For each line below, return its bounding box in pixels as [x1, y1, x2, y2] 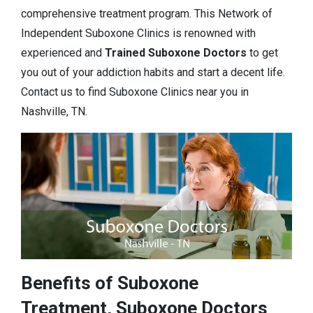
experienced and [21, 46, 105, 59]
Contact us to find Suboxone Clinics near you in [21, 85, 249, 99]
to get [247, 46, 278, 59]
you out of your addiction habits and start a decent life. [21, 66, 285, 79]
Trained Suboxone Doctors [105, 46, 247, 59]
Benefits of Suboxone [21, 272, 198, 294]
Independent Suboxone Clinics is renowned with [21, 27, 256, 40]
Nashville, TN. [21, 105, 87, 118]
